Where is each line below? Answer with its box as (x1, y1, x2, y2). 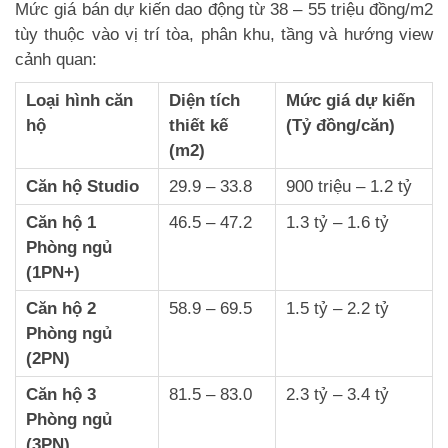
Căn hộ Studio (26, 176, 139, 196)
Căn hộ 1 (26, 212, 96, 232)
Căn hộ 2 (26, 298, 96, 318)
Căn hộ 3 (26, 384, 96, 404)
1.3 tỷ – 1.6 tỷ (286, 212, 389, 232)
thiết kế (169, 115, 228, 135)
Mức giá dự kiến (286, 90, 415, 110)
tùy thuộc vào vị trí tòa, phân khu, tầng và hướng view (15, 24, 433, 44)
